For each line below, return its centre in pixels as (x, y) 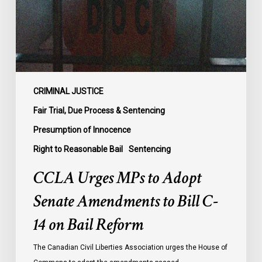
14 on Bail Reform (88, 225)
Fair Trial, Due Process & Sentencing (99, 111)
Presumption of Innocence (82, 130)
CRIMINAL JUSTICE (68, 92)
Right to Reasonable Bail (78, 149)
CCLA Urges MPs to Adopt (117, 178)
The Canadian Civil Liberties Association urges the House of (130, 248)
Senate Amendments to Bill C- (126, 202)
